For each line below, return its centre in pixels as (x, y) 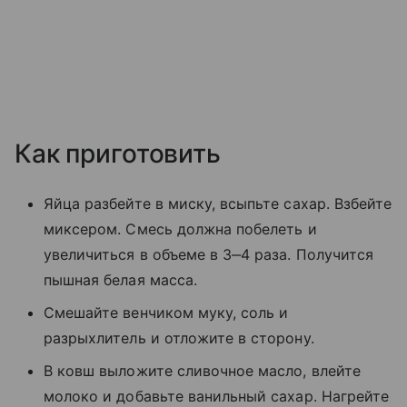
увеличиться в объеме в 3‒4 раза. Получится (209, 255)
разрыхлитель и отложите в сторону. (179, 338)
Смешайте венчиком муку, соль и (166, 313)
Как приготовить (118, 154)
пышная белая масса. (120, 280)
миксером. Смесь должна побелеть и (180, 229)
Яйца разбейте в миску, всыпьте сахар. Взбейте (218, 204)
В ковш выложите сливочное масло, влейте (202, 371)
